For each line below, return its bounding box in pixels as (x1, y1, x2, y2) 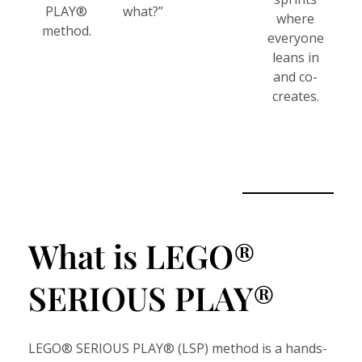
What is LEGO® (28, 234, 255, 278)
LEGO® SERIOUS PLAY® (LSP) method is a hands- (28, 339, 327, 358)
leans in (271, 48, 319, 67)
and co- (273, 68, 318, 86)
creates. (271, 87, 319, 106)
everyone (267, 29, 324, 48)
